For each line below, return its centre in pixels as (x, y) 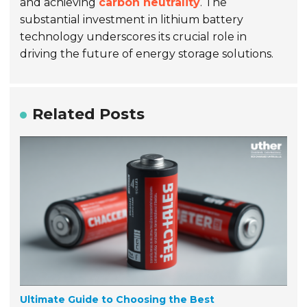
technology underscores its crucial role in (134, 36)
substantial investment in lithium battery (132, 19)
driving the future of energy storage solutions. (147, 53)
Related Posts (89, 114)
